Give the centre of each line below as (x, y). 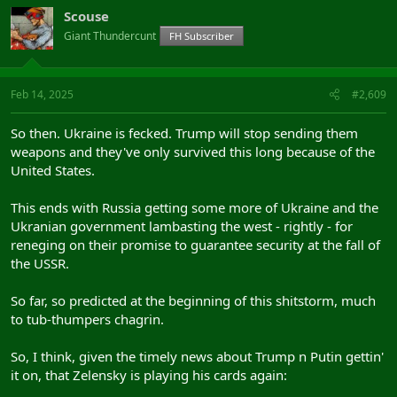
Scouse (86, 16)
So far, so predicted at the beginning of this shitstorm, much (193, 300)
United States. (53, 170)
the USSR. (40, 263)
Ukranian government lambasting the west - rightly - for (182, 226)
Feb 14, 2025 (42, 94)
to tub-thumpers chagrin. (87, 319)
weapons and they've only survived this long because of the (193, 151)
